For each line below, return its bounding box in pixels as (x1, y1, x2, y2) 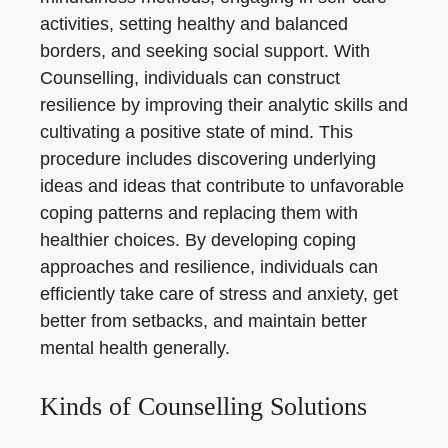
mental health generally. (40, 338, 230, 358)
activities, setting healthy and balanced (40, 14, 348, 34)
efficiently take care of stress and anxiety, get (40, 284, 398, 304)
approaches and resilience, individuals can (40, 257, 378, 277)
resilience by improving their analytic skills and (40, 95, 408, 115)
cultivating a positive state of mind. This (40, 122, 353, 142)
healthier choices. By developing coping (40, 230, 356, 250)
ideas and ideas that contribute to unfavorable (40, 176, 404, 196)
